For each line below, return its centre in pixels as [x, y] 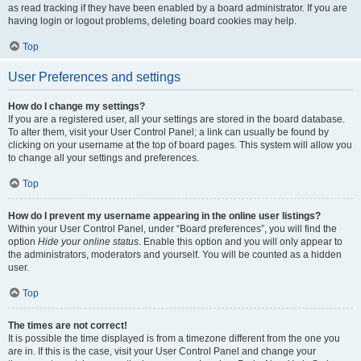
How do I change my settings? [77, 106]
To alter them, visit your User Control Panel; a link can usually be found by [168, 132]
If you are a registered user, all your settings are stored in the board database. [176, 119]
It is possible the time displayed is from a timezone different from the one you [174, 338]
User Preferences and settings [94, 77]
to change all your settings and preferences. [104, 158]
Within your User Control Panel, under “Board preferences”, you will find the [172, 229]
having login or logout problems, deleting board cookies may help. [152, 21]
